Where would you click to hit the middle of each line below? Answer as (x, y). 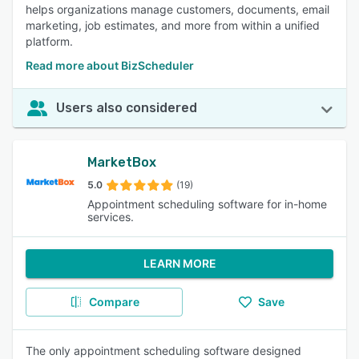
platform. (49, 41)
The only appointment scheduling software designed (163, 351)
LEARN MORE (179, 263)
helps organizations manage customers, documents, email (177, 9)
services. (111, 217)
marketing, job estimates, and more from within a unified (173, 25)
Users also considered (127, 108)
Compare (114, 302)
